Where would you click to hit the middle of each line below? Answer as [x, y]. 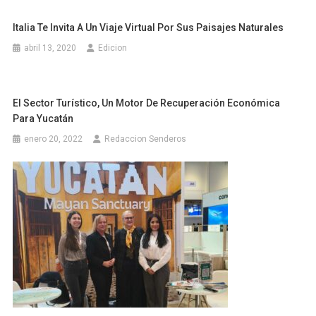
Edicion [113, 48]
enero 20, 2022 [54, 139]
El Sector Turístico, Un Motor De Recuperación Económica [147, 103]
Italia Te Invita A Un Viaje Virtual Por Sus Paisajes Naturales [148, 27]
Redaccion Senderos [146, 139]
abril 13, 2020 [50, 48]
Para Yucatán [43, 118]
